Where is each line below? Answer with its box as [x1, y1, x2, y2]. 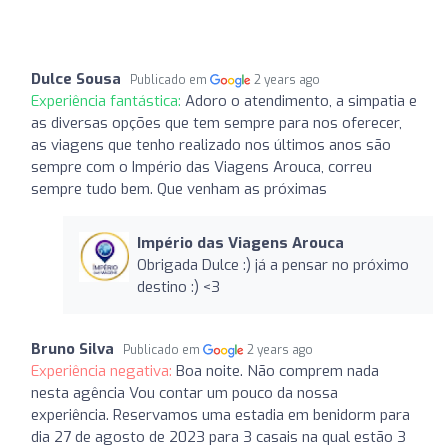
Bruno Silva [31, 338, 114, 359]
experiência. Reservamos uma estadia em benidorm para [31, 404, 410, 425]
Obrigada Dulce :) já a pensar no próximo [136, 254, 409, 275]
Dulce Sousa [31, 68, 121, 89]
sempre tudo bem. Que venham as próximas [31, 178, 327, 199]
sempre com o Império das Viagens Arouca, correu [31, 156, 372, 177]
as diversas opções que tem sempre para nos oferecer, [31, 112, 402, 133]
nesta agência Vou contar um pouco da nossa [31, 382, 338, 403]
